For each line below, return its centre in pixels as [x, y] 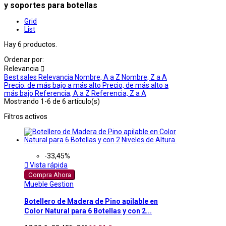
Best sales [21, 77]
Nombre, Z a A [144, 77]
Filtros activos [26, 116]
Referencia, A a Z [63, 93]
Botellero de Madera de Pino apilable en [91, 202]
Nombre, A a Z [98, 77]
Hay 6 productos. [31, 44]
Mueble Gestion [49, 184]
